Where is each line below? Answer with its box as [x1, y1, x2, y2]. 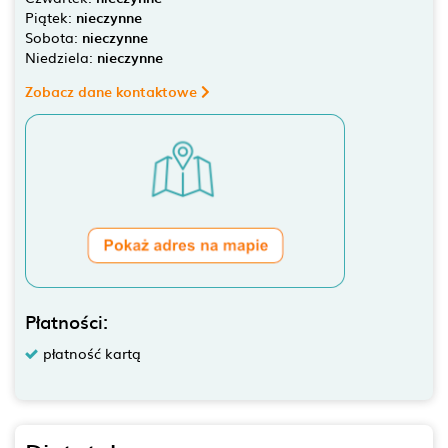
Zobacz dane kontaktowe [25, 81, 201, 102]
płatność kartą [43, 342, 141, 363]
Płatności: [25, 307, 108, 335]
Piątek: [25, 7, 76, 27]
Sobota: [25, 27, 82, 47]
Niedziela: [25, 47, 97, 67]
